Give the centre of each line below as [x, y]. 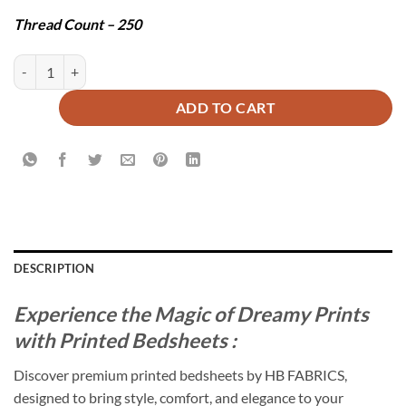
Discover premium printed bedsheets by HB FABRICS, [180, 375]
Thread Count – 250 [77, 24]
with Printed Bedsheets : [125, 340]
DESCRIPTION [54, 268]
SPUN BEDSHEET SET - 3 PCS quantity [122, 64]
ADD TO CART [226, 108]
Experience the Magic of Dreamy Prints [191, 314]
